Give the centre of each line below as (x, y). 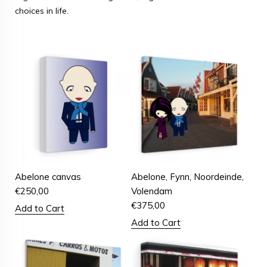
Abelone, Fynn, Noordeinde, (188, 177)
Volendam (152, 191)
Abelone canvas (48, 177)
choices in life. (42, 11)
